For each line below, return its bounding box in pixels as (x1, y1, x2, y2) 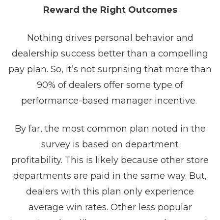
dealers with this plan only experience (26, 186, 194, 197)
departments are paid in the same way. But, (13, 170, 207, 181)
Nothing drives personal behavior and (27, 32, 193, 43)
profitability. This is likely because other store (11, 155, 209, 165)
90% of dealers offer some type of (37, 80, 183, 90)
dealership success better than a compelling (12, 48, 208, 59)
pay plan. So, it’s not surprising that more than (8, 64, 212, 75)
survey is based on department (41, 139, 179, 150)
